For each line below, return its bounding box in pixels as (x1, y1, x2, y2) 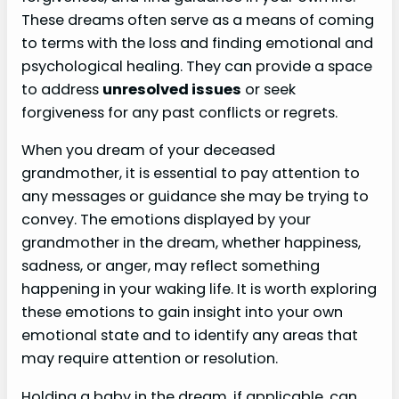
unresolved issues (102, 79, 241, 101)
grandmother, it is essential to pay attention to (21, 163, 360, 184)
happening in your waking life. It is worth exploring (21, 279, 377, 300)
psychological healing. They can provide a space (21, 56, 372, 77)
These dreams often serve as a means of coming (21, 10, 374, 31)
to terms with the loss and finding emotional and (21, 33, 373, 54)
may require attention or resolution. (21, 348, 278, 370)
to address (21, 79, 102, 101)
